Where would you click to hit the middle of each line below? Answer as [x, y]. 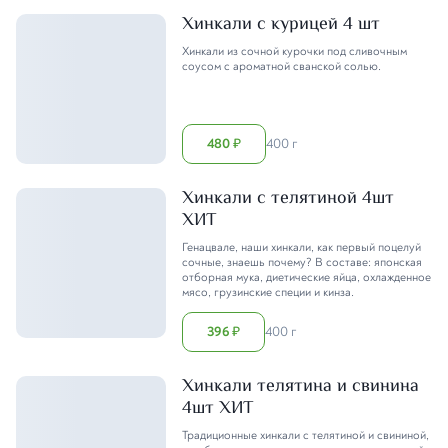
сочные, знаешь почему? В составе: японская [302, 262]
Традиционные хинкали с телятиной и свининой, [305, 435]
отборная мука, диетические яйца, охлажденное [306, 277]
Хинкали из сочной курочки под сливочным [294, 51]
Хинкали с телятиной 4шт [288, 198]
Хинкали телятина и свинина [300, 386]
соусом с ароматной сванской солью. [281, 66]
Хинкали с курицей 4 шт [281, 24]
